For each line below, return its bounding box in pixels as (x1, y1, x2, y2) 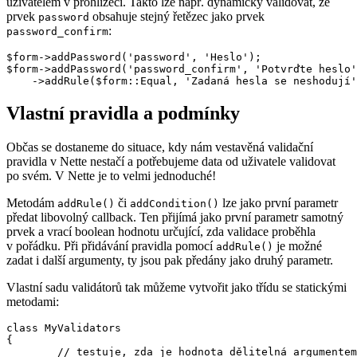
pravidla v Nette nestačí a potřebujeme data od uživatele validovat (6, 155, 335, 169)
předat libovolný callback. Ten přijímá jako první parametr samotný (6, 210, 343, 225)
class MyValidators (6, 322, 121, 335)
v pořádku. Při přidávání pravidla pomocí (6, 239, 216, 253)
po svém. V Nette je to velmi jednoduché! (6, 169, 216, 183)
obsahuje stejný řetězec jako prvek (89, 10, 265, 24)
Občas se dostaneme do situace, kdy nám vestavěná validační (6, 140, 313, 155)
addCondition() (130, 198, 219, 210)
